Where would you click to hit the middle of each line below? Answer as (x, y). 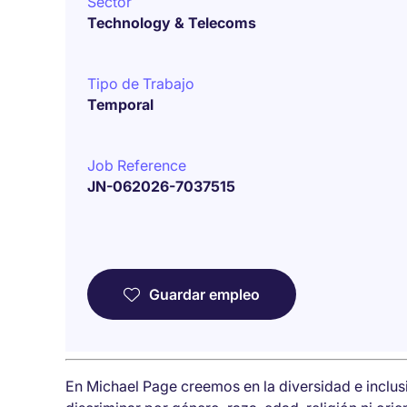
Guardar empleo (204, 294)
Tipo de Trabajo (141, 84)
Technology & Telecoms (172, 23)
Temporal (120, 104)
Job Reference (137, 165)
